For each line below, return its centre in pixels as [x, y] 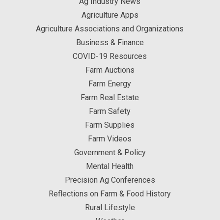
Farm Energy [110, 84]
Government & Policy [110, 153]
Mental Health [110, 166]
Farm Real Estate [110, 98]
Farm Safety [110, 111]
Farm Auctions [110, 70]
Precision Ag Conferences [110, 180]
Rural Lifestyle [110, 208]
